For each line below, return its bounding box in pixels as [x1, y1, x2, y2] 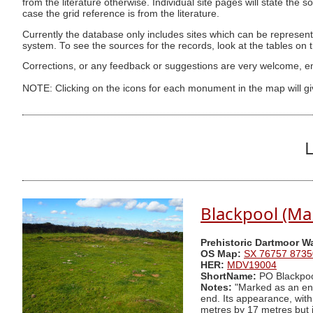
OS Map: [201, 249, 241, 260]
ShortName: [201, 271, 256, 282]
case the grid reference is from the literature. [22, 8, 219, 20]
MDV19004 [227, 260, 277, 271]
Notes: [201, 282, 232, 293]
